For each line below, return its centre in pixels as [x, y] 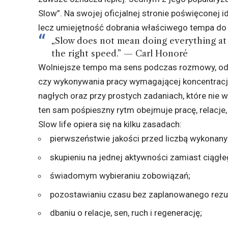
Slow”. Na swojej [72, 13]
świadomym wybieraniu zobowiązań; [120, 176]
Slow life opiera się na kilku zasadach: [110, 124]
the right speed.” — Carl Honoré [119, 54]
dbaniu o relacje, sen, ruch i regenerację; [126, 213]
